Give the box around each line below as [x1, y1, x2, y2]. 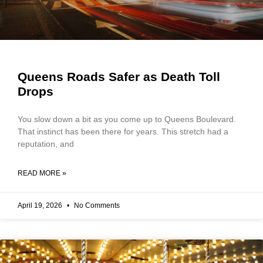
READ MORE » [18, 168, 66, 177]
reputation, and [18, 139, 74, 149]
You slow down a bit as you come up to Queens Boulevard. [18, 114, 236, 124]
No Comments [72, 201, 120, 210]
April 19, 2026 [18, 201, 64, 210]
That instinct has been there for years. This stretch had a [18, 126, 228, 136]
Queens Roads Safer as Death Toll [18, 69, 220, 83]
